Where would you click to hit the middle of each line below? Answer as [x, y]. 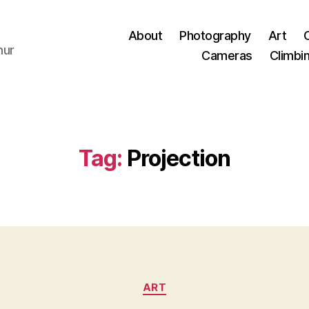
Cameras [227, 56]
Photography [215, 36]
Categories [185, 281]
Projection [179, 158]
